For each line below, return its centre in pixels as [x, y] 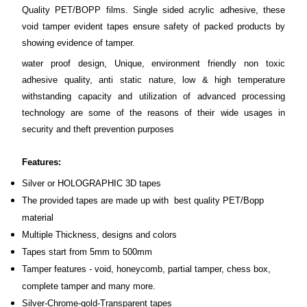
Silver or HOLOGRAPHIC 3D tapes [91, 183]
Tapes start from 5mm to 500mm [87, 252]
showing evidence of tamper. [78, 43]
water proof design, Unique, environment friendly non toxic [153, 63]
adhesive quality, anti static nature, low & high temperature [153, 80]
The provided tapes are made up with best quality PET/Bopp [143, 200]
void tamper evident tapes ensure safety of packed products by [153, 26]
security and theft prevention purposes [98, 129]
